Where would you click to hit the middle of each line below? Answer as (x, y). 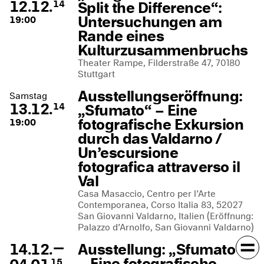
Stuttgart (96, 74)
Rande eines (121, 36)
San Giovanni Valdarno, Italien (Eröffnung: (166, 216)
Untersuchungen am (150, 22)
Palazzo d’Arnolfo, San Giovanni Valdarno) (166, 227)
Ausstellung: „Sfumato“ (160, 249)
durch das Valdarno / (150, 138)
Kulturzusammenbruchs (163, 50)
